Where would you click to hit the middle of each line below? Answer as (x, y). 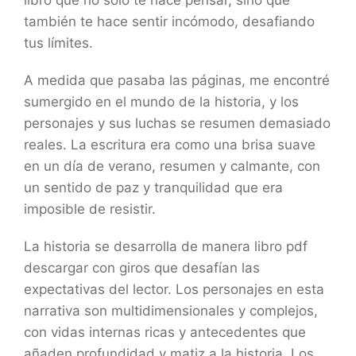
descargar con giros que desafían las (142, 268)
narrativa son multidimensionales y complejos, (171, 311)
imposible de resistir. (90, 209)
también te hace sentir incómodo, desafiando (169, 21)
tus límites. (58, 43)
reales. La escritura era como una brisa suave (170, 145)
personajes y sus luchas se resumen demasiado (177, 123)
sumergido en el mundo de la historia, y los (161, 102)
